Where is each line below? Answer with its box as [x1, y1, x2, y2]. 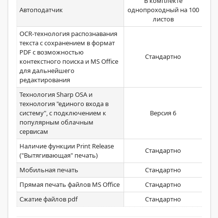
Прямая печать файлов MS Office [19, 180, 120, 189]
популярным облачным [19, 118, 93, 127]
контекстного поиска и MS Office [19, 57, 118, 66]
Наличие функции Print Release [19, 142, 114, 150]
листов [152, 15, 174, 23]
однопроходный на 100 [127, 5, 199, 14]
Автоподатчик [19, 5, 63, 14]
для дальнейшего [19, 66, 74, 75]
